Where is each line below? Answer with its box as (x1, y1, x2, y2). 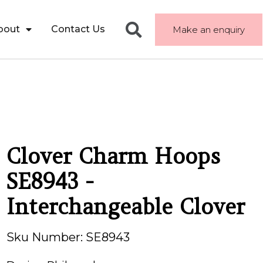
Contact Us (50, 23, 105, 35)
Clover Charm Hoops (6, 143, 220, 170)
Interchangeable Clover (6, 193, 245, 220)
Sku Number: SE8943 (6, 230, 130, 244)
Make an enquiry (172, 23, 245, 35)
